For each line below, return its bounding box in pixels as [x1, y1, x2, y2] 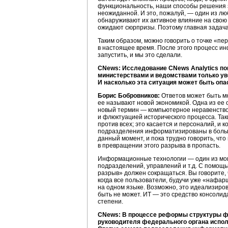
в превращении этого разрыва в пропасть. [98, 142, 220, 149]
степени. [98, 198, 123, 205]
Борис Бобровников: [98, 92, 160, 99]
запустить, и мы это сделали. [98, 51, 182, 59]
